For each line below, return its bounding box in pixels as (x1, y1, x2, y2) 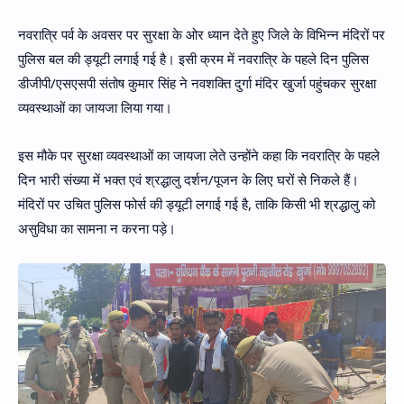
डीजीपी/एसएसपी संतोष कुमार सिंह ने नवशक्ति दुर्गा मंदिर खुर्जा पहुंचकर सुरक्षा (18, 74, 376, 93)
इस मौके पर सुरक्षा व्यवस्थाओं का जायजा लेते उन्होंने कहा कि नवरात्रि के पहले (18, 145, 380, 164)
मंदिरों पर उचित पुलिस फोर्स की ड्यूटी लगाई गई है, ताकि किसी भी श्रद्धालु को (18, 194, 375, 213)
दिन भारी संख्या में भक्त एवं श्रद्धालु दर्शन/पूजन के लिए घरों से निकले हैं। (18, 170, 359, 188)
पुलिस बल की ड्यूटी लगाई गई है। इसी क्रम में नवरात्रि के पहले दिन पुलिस (18, 50, 369, 69)
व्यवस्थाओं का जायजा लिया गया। (18, 98, 176, 117)
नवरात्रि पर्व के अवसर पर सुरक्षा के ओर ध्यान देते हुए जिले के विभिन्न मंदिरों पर (18, 25, 385, 44)
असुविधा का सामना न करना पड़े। (18, 218, 179, 237)
